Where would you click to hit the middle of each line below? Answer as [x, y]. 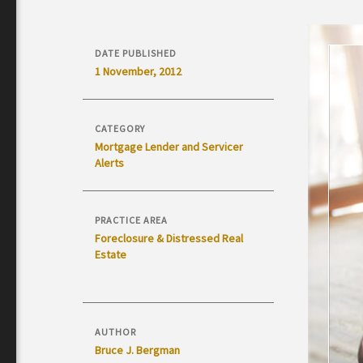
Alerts [109, 163]
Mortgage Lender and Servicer [169, 147]
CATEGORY [120, 128]
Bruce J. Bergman [137, 350]
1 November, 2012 [138, 71]
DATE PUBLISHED [136, 53]
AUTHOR [115, 332]
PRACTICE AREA [131, 220]
